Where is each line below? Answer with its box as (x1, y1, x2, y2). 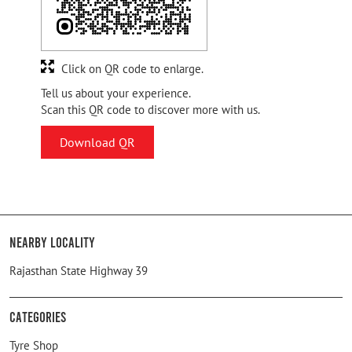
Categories (9, 307, 66, 325)
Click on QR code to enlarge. (61, 60, 203, 76)
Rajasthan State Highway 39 (9, 262, 148, 278)
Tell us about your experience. (41, 85, 191, 101)
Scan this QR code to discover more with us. (41, 101, 260, 117)
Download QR (60, 134, 135, 150)
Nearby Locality (9, 233, 95, 251)
